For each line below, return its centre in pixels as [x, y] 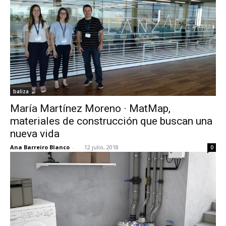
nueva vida [35, 133]
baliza [21, 91]
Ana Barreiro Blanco [40, 147]
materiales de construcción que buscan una [111, 121]
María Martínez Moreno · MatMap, [90, 108]
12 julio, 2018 [101, 147]
